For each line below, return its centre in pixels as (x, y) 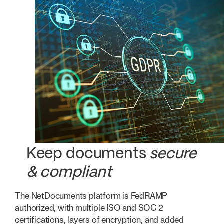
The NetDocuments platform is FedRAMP (91, 196)
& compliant (69, 172)
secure (173, 154)
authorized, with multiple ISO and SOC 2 (89, 208)
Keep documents (88, 154)
